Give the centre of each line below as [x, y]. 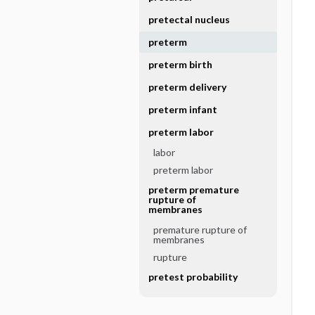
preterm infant [182, 109]
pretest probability [193, 277]
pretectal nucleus [189, 19]
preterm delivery [187, 87]
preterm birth [180, 64]
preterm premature [193, 189]
